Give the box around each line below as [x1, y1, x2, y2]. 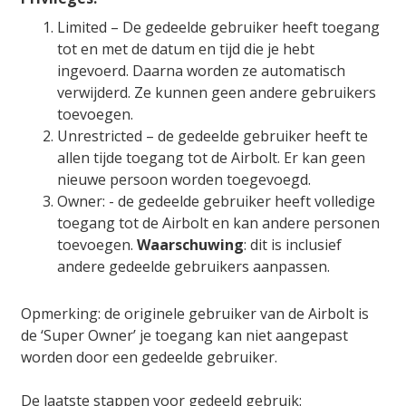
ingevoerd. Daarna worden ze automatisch [57, 60, 345, 81]
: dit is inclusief [244, 234, 342, 255]
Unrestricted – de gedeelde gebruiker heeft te [57, 125, 368, 146]
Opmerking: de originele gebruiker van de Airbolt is [21, 303, 369, 324]
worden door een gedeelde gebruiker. [21, 346, 277, 367]
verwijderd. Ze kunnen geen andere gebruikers [57, 82, 376, 102]
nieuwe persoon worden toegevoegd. [57, 169, 311, 189]
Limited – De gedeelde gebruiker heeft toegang [57, 16, 380, 37]
